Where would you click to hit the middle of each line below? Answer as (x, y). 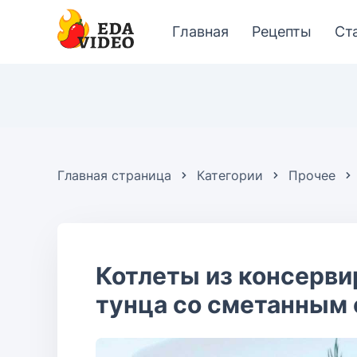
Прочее (312, 175)
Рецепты (282, 31)
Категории (230, 175)
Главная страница (114, 175)
